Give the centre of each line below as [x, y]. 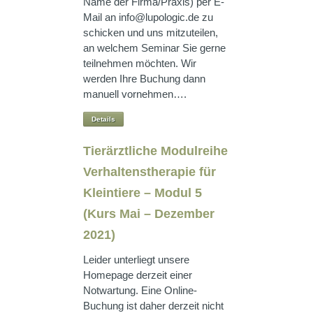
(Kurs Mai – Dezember [149, 214]
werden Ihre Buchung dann [144, 79]
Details [103, 119]
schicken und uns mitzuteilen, [151, 32]
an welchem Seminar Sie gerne [154, 48]
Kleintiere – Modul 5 [143, 193]
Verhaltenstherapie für [150, 172]
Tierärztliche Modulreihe [155, 151]
